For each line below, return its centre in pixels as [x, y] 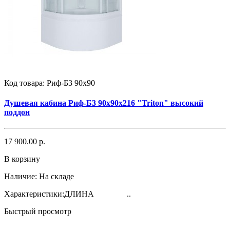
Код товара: [25, 83]
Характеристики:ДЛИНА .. [68, 194]
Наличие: [21, 177]
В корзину [22, 159]
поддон [17, 112]
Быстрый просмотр [38, 212]
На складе [56, 177]
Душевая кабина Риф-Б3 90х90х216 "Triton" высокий [104, 103]
